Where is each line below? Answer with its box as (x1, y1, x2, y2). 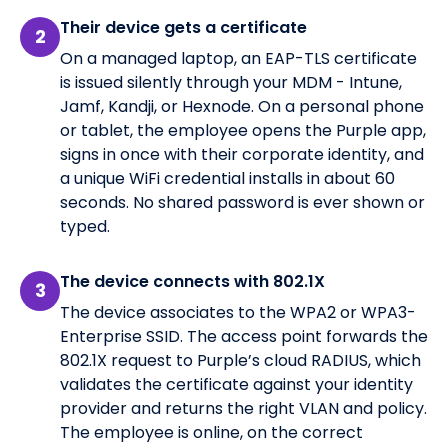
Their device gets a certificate (60, 15, 307, 39)
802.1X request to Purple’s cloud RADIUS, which (60, 348, 421, 372)
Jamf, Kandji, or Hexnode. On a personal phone (60, 94, 424, 118)
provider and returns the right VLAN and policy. (60, 396, 427, 420)
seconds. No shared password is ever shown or (60, 190, 425, 214)
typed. (60, 214, 110, 238)
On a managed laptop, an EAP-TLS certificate (60, 46, 417, 70)
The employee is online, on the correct (60, 420, 363, 444)
